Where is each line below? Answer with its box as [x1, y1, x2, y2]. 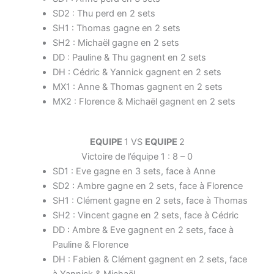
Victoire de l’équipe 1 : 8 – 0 [81, 150, 193, 162]
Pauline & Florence [52, 239, 128, 250]
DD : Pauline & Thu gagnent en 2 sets [52, 51, 206, 63]
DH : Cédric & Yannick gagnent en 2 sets [52, 66, 221, 78]
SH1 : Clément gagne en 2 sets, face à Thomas [52, 194, 248, 206]
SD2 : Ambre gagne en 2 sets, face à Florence [52, 180, 243, 191]
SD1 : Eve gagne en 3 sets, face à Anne [52, 165, 215, 177]
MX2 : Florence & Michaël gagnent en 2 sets [52, 95, 235, 107]
